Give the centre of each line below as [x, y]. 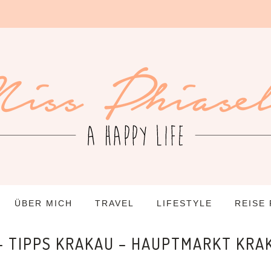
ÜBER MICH [43, 203]
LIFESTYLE [184, 203]
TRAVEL [114, 203]
